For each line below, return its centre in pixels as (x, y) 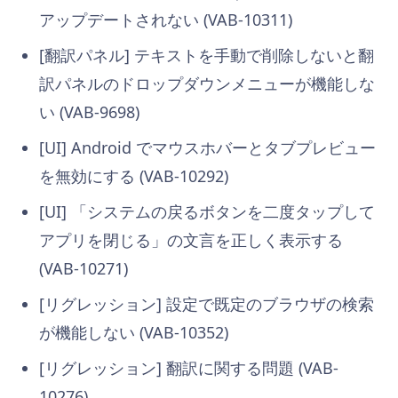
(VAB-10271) (84, 268)
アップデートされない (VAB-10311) (166, 19)
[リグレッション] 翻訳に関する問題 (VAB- (189, 367)
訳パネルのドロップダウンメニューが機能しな (207, 83)
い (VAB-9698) (89, 111)
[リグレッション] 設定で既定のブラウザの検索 (207, 303)
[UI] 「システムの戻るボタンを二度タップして (207, 211)
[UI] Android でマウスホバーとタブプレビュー (207, 147)
